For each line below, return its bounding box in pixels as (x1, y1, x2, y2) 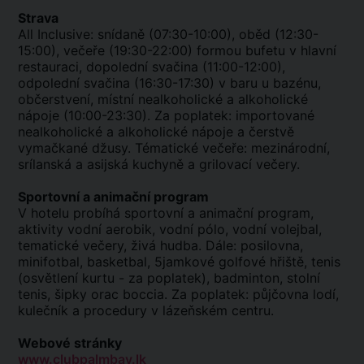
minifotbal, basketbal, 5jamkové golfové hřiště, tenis (18, 253, 340, 270)
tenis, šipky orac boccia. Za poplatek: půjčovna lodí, (18, 286, 339, 302)
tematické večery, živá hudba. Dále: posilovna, (18, 237, 303, 253)
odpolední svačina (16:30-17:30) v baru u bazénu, (18, 75, 321, 91)
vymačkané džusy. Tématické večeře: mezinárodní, (18, 140, 330, 156)
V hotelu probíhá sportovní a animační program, (18, 205, 314, 221)
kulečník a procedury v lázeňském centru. (18, 302, 274, 318)
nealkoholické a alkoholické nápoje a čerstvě (18, 123, 294, 140)
